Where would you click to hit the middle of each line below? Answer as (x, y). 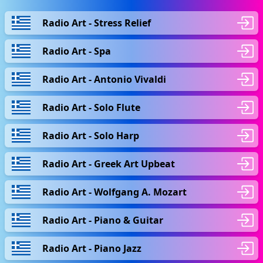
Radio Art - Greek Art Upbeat (109, 163)
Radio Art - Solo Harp (91, 135)
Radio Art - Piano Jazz (92, 248)
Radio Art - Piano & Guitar (103, 220)
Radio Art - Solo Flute (91, 107)
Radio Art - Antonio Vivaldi (104, 79)
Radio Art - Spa (77, 51)
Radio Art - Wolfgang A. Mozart (114, 192)
